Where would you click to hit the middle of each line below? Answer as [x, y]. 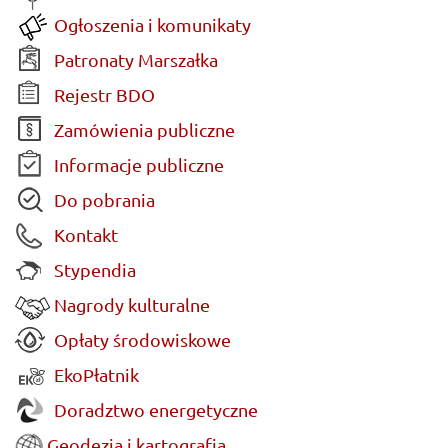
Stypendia [93, 269]
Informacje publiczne [137, 164]
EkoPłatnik [94, 374]
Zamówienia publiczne [142, 129]
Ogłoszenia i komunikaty [150, 24]
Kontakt [84, 234]
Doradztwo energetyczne [154, 409]
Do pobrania [102, 199]
